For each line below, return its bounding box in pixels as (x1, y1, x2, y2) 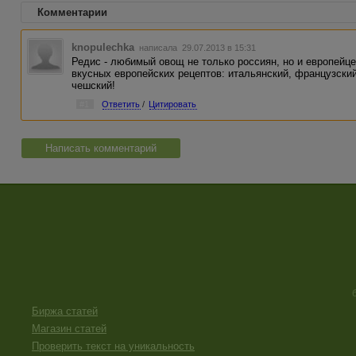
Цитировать (149, 99, 197, 109)
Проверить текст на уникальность (32, 340, 195, 352)
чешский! (72, 79, 116, 91)
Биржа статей (32, 305, 98, 317)
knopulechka (72, 41, 135, 53)
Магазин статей (32, 323, 106, 335)
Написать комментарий (45, 141, 157, 154)
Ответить (102, 99, 141, 109)
